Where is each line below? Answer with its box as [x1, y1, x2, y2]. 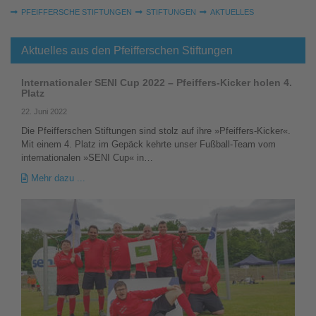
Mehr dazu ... [28, 173, 85, 183]
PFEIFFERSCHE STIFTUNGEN [21, 8, 132, 16]
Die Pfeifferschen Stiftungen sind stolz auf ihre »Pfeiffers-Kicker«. [21, 126, 291, 136]
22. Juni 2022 [21, 107, 67, 116]
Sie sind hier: [10, 1, 63, 12]
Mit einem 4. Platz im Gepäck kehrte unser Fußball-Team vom [21, 139, 276, 150]
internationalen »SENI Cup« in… [21, 152, 153, 163]
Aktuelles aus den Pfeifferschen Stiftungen [21, 44, 233, 56]
